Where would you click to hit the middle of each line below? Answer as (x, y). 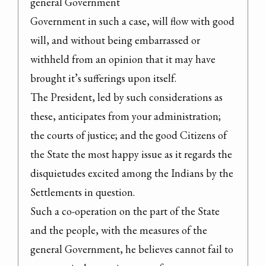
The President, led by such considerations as (126, 97)
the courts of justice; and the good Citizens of (129, 135)
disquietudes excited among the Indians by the (132, 173)
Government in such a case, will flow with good (132, 21)
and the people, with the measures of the (119, 230)
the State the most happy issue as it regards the (131, 154)
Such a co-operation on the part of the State (125, 211)
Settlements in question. (83, 192)
